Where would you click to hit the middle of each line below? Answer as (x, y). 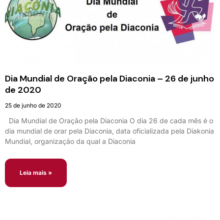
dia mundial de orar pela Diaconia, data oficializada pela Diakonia (110, 131)
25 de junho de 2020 (33, 105)
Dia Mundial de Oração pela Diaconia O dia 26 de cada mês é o (109, 120)
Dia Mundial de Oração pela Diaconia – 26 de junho (110, 78)
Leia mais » (36, 172)
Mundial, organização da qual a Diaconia (70, 141)
